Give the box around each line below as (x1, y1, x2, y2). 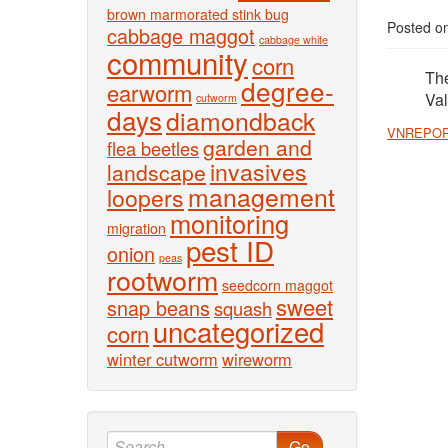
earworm (107, 77, 192, 108)
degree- (241, 72, 334, 109)
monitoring (170, 205, 289, 241)
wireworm (222, 347, 292, 371)
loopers (107, 181, 184, 214)
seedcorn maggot (222, 275, 333, 295)
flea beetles (107, 135, 199, 161)
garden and (203, 132, 312, 162)
